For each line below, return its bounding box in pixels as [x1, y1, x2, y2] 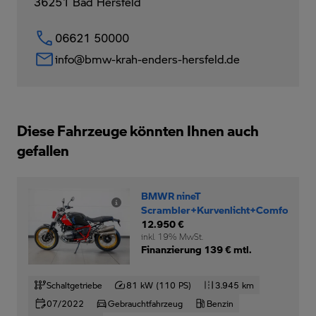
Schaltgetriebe [47, 279, 102, 291]
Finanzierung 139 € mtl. [140, 242, 252, 255]
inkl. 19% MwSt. [140, 230, 203, 242]
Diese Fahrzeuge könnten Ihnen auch [17, 121, 259, 140]
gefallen [17, 140, 69, 159]
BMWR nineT [140, 188, 201, 202]
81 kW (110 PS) [126, 279, 191, 291]
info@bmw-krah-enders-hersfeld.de [55, 51, 240, 66]
